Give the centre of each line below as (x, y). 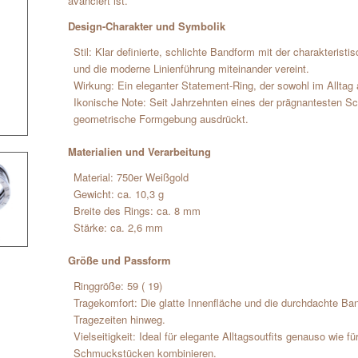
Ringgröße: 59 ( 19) (118, 286)
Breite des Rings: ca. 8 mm (137, 211)
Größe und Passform (120, 261)
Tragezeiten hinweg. (120, 320)
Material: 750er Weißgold (131, 177)
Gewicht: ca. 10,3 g (119, 194)
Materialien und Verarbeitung (140, 152)
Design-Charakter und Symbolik (147, 26)
